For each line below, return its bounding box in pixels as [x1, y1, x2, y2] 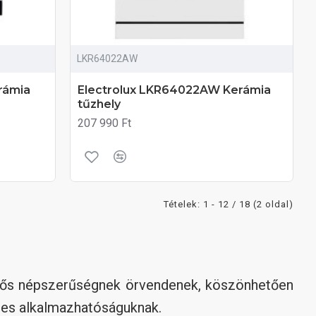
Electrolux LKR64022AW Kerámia [78, 83, 272, 97]
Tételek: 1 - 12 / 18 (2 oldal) [164, 198, 293, 209]
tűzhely [78, 97, 121, 111]
